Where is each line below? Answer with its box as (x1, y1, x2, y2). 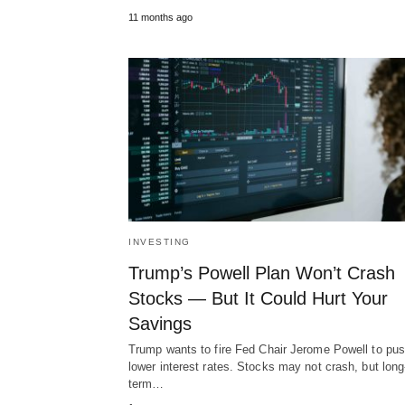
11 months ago (128, 11, 193, 23)
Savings (128, 313, 192, 334)
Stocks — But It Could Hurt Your (128, 287, 388, 308)
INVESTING (128, 236, 191, 247)
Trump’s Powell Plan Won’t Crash (128, 262, 395, 283)
